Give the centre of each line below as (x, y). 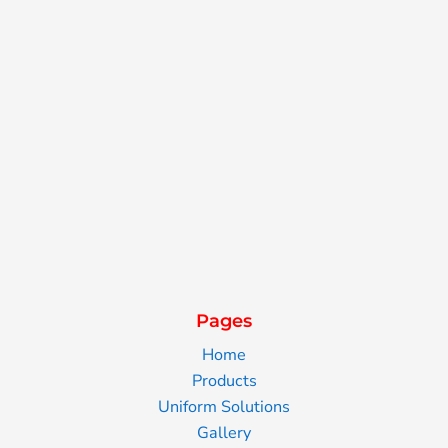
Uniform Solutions (224, 407)
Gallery (224, 433)
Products (224, 381)
